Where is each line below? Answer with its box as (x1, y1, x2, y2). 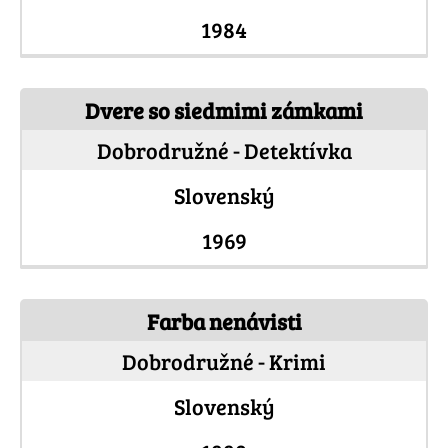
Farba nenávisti (146, 306, 302, 337)
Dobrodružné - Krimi (122, 346, 326, 377)
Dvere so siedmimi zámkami (85, 95, 363, 126)
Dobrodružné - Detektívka (96, 135, 352, 166)
